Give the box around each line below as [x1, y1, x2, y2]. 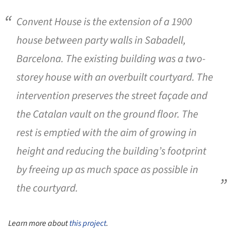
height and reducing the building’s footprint [16, 143, 206, 159]
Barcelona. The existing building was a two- [16, 51, 205, 66]
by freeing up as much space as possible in [16, 162, 198, 177]
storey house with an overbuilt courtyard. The [16, 69, 213, 85]
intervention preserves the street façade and [16, 88, 207, 103]
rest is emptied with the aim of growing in [16, 125, 197, 140]
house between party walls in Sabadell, [16, 32, 186, 48]
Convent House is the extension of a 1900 [16, 14, 192, 29]
